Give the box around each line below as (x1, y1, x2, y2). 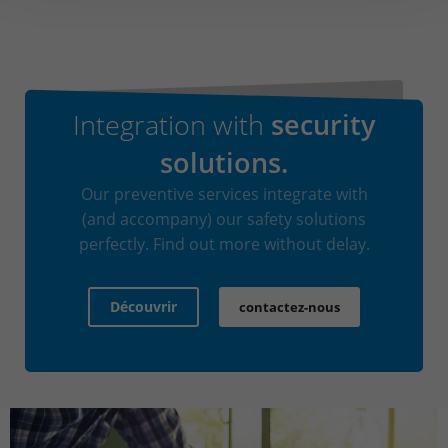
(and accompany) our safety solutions (82, 208, 366, 230)
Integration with (73, 106, 264, 143)
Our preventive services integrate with (80, 183, 368, 205)
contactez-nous (239, 298, 340, 316)
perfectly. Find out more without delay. (78, 233, 370, 255)
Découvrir (110, 297, 177, 316)
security (264, 106, 375, 143)
